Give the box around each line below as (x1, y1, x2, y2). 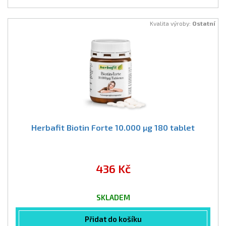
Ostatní (192, 20, 215, 27)
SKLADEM (96, 193, 130, 202)
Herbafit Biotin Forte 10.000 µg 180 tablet (31, 123, 195, 132)
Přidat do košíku (84, 214, 142, 223)
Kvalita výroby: (150, 20, 192, 27)
